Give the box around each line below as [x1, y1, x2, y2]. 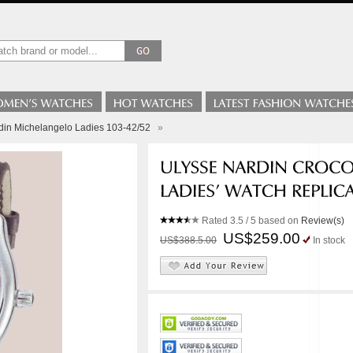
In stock [313, 235, 345, 246]
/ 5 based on [243, 215, 301, 226]
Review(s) [301, 215, 344, 226]
